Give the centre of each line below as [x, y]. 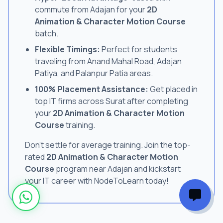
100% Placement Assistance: [92, 89]
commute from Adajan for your [91, 9]
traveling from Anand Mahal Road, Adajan [108, 61]
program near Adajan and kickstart [117, 168]
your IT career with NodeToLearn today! [97, 180]
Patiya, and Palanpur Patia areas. [94, 73]
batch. [47, 33]
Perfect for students [139, 49]
